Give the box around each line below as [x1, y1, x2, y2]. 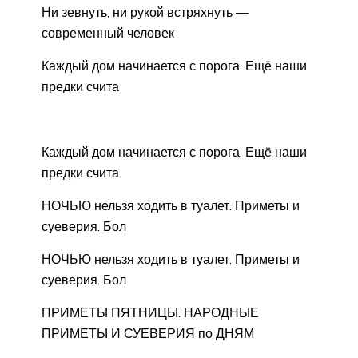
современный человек [42, 25, 174, 42]
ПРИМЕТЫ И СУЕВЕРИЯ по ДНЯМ [42, 325, 254, 342]
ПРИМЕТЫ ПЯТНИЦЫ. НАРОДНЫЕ [42, 304, 259, 321]
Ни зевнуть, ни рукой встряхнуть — [42, 4, 249, 21]
